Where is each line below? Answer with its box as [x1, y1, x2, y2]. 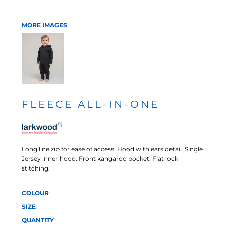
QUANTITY [22, 216, 54, 224]
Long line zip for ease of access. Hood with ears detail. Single [22, 145, 203, 153]
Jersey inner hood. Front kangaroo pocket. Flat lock [22, 155, 178, 162]
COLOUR [22, 189, 49, 197]
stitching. [22, 164, 50, 172]
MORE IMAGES [22, 21, 67, 29]
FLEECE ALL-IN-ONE [22, 98, 159, 110]
